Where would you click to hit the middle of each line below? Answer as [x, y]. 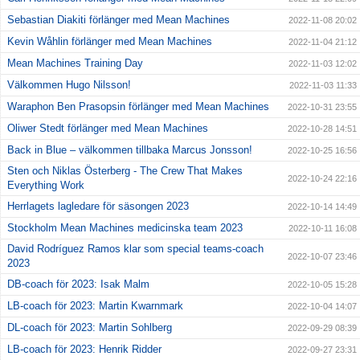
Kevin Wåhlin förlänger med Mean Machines [110, 42]
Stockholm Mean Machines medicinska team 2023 [125, 228]
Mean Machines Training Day [75, 63]
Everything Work [46, 186]
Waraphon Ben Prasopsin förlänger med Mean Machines [138, 107]
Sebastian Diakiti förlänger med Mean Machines [119, 20]
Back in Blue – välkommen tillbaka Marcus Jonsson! [130, 150]
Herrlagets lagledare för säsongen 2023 [98, 207]
